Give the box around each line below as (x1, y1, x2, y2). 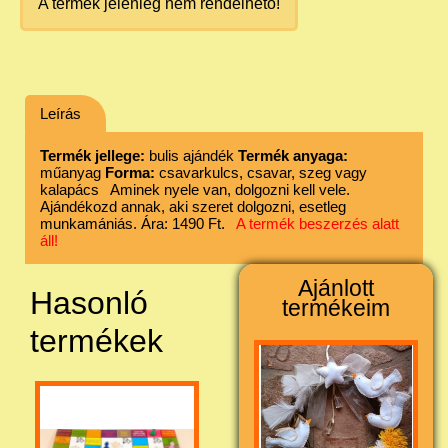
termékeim (282, 295, 390, 321)
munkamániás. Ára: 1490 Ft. (40, 214, 236, 232)
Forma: (105, 163, 155, 181)
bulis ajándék (145, 146, 238, 164)
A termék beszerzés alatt (236, 214, 399, 232)
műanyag (40, 163, 105, 181)
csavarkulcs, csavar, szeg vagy (155, 163, 367, 181)
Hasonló (30, 284, 148, 321)
